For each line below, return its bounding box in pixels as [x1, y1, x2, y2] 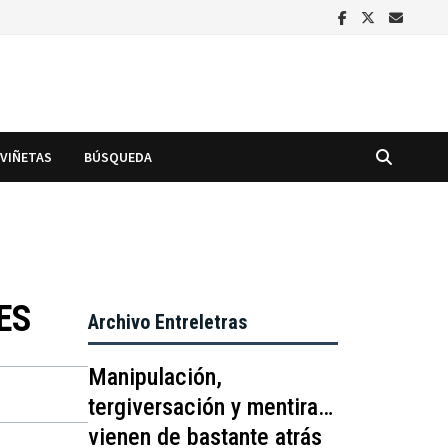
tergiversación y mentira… [88, 392, 334, 421]
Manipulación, [88, 362, 223, 391]
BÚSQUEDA [84, 147, 153, 166]
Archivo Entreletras [88, 309, 248, 334]
